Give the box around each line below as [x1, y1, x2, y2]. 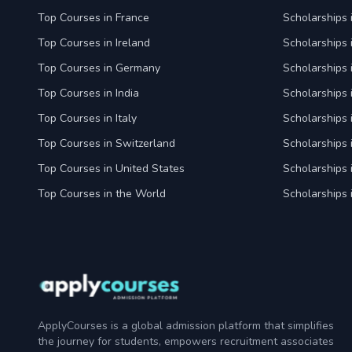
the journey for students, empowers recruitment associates [38, 334, 334, 350]
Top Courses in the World [38, 186, 166, 201]
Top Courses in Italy [38, 111, 137, 126]
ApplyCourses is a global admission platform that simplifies [38, 318, 334, 334]
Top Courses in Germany [38, 60, 160, 75]
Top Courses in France [38, 10, 149, 25]
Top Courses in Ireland [38, 35, 150, 50]
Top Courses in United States [38, 161, 185, 176]
